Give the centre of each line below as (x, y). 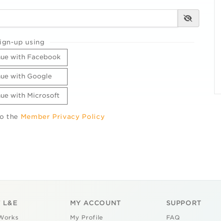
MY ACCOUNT (95, 203)
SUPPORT (184, 203)
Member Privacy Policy (63, 117)
